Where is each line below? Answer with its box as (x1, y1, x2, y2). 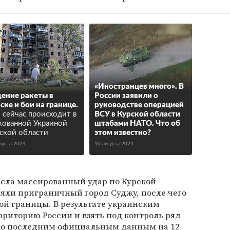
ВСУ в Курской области (94, 110, 180, 118)
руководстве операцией (94, 101, 184, 109)
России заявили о (94, 92, 158, 100)
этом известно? (94, 129, 151, 137)
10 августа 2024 (94, 141, 133, 146)
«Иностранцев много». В (94, 83, 184, 90)
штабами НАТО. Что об (94, 120, 180, 127)
